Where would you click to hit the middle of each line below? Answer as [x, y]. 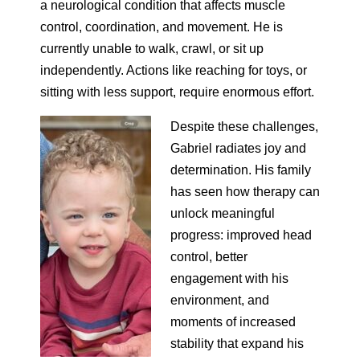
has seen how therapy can [245, 192]
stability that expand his [237, 344]
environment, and [220, 300]
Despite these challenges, [244, 127]
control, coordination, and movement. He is [162, 27]
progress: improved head [241, 235]
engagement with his [229, 278]
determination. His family [241, 170]
